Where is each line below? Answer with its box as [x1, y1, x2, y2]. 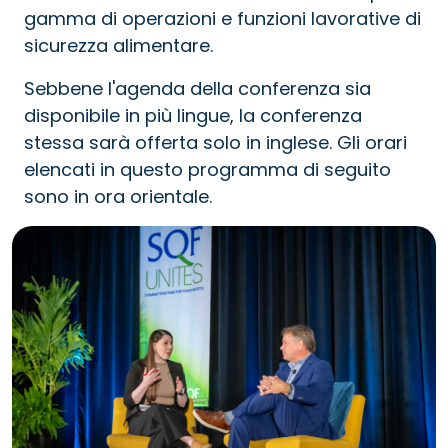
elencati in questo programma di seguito [24, 157, 391, 182]
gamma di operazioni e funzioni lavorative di [24, 6, 421, 31]
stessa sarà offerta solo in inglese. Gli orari [24, 130, 407, 155]
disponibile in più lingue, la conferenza [24, 103, 362, 128]
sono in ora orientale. [24, 184, 212, 209]
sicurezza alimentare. [24, 33, 213, 58]
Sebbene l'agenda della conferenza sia [24, 76, 371, 101]
